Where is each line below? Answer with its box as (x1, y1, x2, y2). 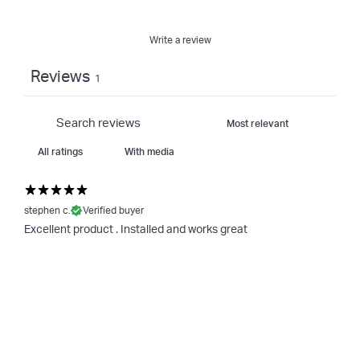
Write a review (149, 35, 211, 45)
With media (125, 147, 174, 157)
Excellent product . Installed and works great (24, 224, 247, 235)
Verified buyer (83, 206, 144, 215)
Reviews (31, 69, 90, 85)
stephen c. (24, 206, 71, 215)
